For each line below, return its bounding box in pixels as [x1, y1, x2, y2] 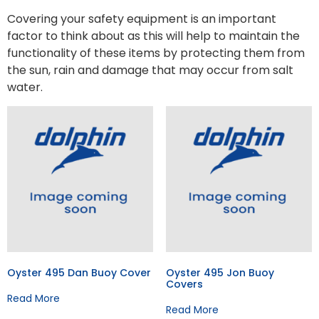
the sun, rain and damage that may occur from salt [7, 61, 293, 78]
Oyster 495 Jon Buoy [165, 266, 274, 281]
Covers [165, 277, 203, 292]
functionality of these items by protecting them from [7, 44, 305, 61]
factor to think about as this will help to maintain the [7, 27, 300, 44]
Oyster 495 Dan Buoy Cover [7, 266, 151, 281]
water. [7, 78, 43, 95]
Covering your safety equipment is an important [7, 10, 276, 27]
